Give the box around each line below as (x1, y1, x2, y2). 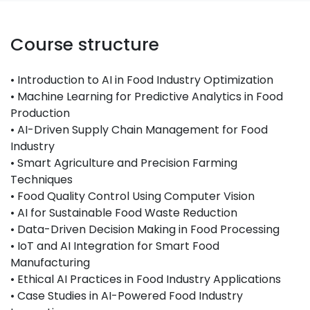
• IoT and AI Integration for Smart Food (10, 238, 219, 254)
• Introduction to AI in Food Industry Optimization (10, 72, 273, 88)
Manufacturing (10, 255, 90, 271)
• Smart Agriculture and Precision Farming (10, 155, 237, 171)
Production (10, 105, 70, 121)
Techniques (10, 172, 73, 188)
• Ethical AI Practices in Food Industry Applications (10, 271, 281, 287)
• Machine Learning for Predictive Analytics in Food (10, 89, 283, 104)
